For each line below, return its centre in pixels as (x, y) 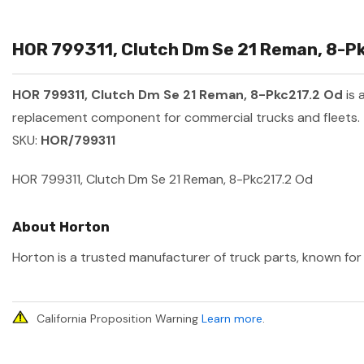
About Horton (61, 227)
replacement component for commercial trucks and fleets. (186, 118)
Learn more (232, 319)
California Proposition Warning (119, 319)
